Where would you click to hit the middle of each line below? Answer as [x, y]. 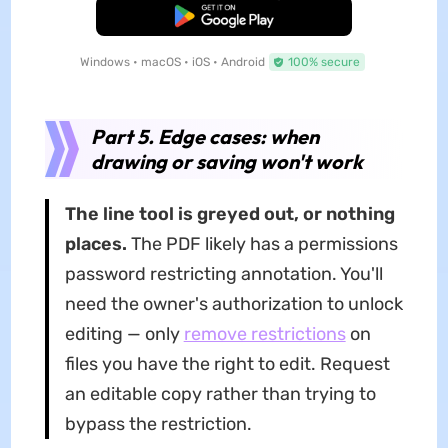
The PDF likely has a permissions [262, 244]
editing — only [124, 334]
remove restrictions [264, 334]
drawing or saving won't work [226, 162]
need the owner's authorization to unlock [233, 304]
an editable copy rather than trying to [220, 394]
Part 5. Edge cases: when [204, 137]
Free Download [224, 16]
